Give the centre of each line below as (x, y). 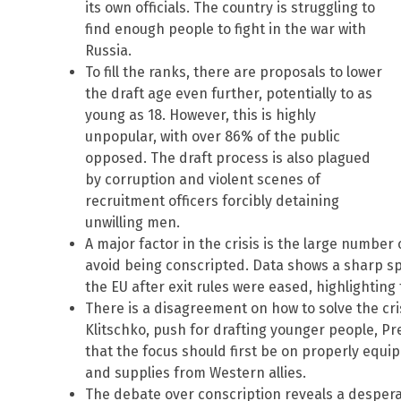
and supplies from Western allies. (196, 373)
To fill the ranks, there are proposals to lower (234, 73)
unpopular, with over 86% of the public (213, 137)
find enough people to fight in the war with (226, 30)
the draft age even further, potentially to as (229, 94)
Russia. (108, 51)
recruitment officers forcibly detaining (212, 201)
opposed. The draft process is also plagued (228, 158)
